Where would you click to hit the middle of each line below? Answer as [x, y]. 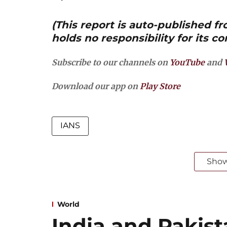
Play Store [160, 86]
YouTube [187, 62]
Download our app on [96, 86]
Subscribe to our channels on [111, 62]
